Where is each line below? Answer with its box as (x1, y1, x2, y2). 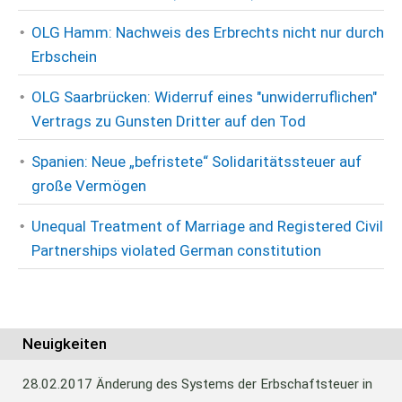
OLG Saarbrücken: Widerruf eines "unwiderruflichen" (31, 88, 377, 106)
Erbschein (31, 48, 97, 66)
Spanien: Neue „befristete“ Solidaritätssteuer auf (31, 153, 362, 170)
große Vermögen (31, 177, 146, 195)
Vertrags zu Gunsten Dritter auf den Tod (31, 112, 306, 130)
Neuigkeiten (22, 335, 107, 353)
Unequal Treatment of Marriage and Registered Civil (31, 217, 383, 235)
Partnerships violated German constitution (31, 241, 321, 259)
